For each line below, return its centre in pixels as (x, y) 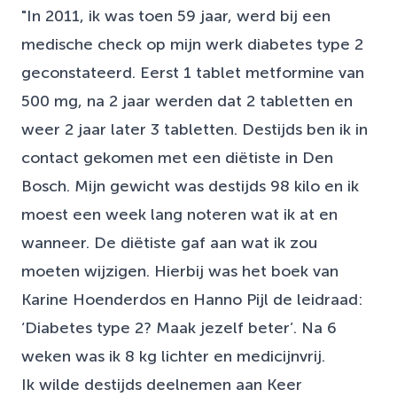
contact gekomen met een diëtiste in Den (177, 158)
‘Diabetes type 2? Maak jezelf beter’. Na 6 (179, 328)
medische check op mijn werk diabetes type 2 (192, 45)
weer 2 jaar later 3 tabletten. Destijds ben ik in (195, 130)
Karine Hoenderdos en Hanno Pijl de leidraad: (192, 300)
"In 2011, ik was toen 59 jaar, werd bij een (176, 16)
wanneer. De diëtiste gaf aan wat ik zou (169, 243)
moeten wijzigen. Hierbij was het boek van (180, 272)
